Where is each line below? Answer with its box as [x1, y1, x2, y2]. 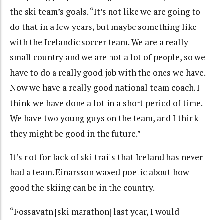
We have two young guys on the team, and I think [10, 112, 199, 124]
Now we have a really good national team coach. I [10, 82, 200, 93]
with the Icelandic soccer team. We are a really [10, 36, 188, 48]
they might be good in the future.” [10, 127, 141, 139]
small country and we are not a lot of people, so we [10, 51, 205, 63]
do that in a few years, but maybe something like [10, 21, 197, 32]
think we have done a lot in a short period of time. [10, 97, 202, 109]
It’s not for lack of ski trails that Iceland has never [10, 151, 203, 163]
